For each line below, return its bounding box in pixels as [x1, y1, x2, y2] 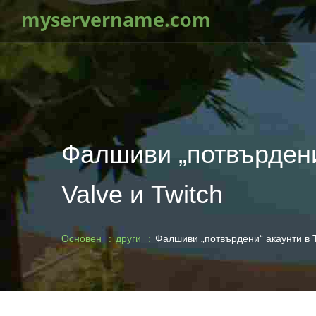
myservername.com [21, 7, 211, 32]
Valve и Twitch [61, 180, 223, 209]
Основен [61, 233, 102, 244]
